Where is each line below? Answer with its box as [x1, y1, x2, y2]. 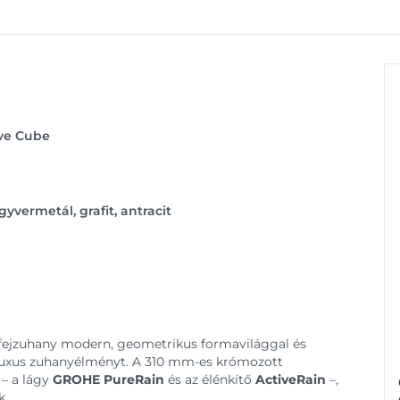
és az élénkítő [164, 371, 255, 387]
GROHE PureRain [53, 371, 164, 387]
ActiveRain [255, 371, 326, 387]
